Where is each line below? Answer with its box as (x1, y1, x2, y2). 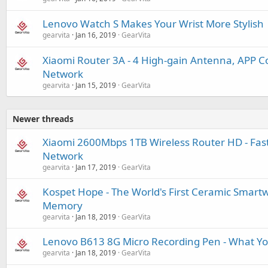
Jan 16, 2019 (75, 29, 116, 40)
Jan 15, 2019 (75, 80, 116, 90)
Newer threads (13, 112, 74, 124)
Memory (42, 198, 83, 212)
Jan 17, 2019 (75, 162, 116, 172)
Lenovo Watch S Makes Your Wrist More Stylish (42, 16, 264, 31)
